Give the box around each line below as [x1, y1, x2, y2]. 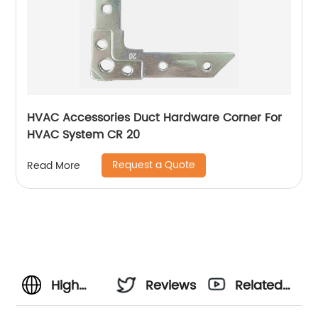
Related [235, 275, 283, 297]
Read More [27, 157, 81, 174]
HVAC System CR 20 [27, 126, 141, 145]
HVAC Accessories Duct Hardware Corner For [27, 109, 283, 128]
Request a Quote [112, 157, 196, 174]
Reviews [146, 275, 197, 297]
